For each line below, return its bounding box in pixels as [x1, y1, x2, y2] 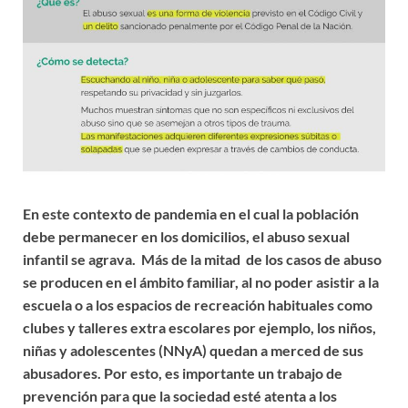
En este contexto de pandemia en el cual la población [23, 204, 359, 222]
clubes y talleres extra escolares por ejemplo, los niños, [23, 318, 376, 336]
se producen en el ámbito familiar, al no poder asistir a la [23, 272, 379, 291]
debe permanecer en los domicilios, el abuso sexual [23, 227, 350, 245]
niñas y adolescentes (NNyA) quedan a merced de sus [23, 341, 363, 359]
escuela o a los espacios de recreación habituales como [23, 295, 372, 313]
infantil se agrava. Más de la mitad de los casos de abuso [23, 250, 382, 268]
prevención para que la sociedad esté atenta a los [23, 386, 337, 404]
